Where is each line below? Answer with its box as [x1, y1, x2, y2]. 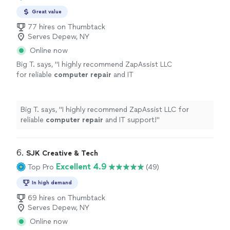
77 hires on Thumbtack [28, 23, 105, 31]
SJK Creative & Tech [26, 149, 98, 158]
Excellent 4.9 [56, 162, 107, 171]
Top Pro [28, 162, 54, 171]
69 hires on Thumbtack [28, 194, 105, 202]
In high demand [32, 179, 72, 186]
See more [51, 81, 83, 89]
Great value [32, 8, 62, 15]
